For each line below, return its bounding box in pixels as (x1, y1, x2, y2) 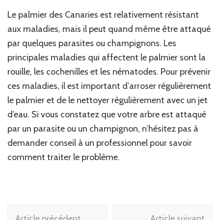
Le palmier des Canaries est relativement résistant (7, 9, 199, 20)
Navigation (7, 202, 70, 219)
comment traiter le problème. (7, 151, 120, 163)
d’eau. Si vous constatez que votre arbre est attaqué (7, 109, 206, 120)
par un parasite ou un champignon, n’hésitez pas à (7, 123, 198, 134)
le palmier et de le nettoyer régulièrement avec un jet (7, 94, 208, 106)
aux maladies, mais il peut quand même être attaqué (7, 23, 211, 34)
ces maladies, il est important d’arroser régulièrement (7, 80, 211, 91)
